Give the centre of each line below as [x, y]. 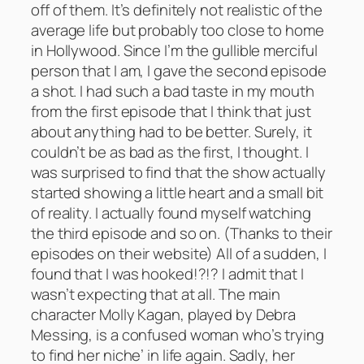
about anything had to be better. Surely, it [171, 131]
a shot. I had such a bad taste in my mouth [173, 91]
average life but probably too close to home [178, 30]
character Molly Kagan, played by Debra [164, 314]
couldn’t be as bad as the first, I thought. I [170, 152]
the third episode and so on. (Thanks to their [182, 233]
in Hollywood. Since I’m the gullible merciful [174, 50]
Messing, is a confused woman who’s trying [178, 334]
